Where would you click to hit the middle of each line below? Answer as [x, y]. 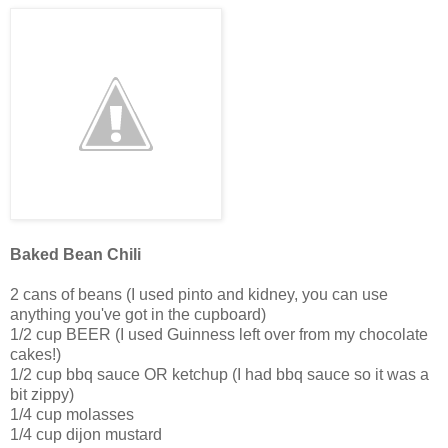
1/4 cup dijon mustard [86, 435]
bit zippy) [42, 395]
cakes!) [35, 355]
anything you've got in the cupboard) [138, 315]
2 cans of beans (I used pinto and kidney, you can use [199, 295]
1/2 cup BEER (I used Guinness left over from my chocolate [219, 335]
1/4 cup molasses [72, 415]
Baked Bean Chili [75, 255]
